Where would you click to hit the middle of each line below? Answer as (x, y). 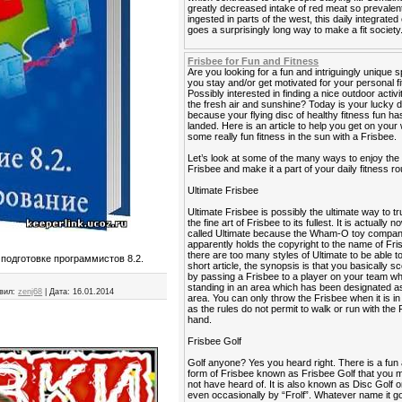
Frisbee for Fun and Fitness (253, 61)
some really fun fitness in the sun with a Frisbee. (293, 136)
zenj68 (31, 292)
